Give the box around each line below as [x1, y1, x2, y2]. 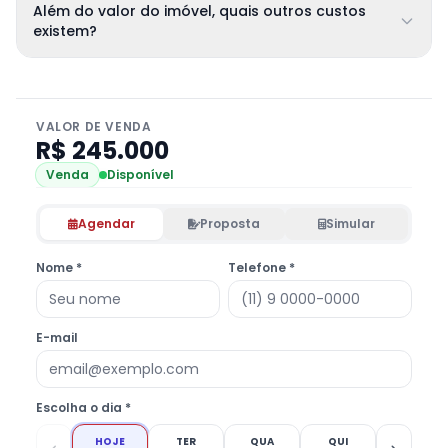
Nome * [36, 259, 82, 276]
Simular [326, 215, 376, 232]
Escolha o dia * [36, 399, 131, 416]
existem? [33, 21, 97, 41]
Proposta [200, 215, 260, 232]
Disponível [107, 166, 174, 183]
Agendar [77, 215, 135, 232]
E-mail [36, 329, 78, 346]
